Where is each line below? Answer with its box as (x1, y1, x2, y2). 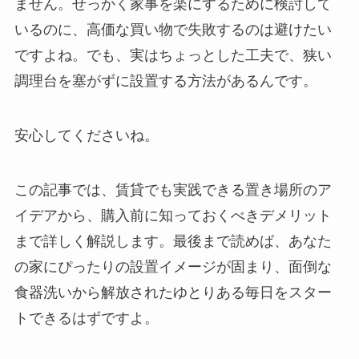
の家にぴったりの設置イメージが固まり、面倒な (14, 258, 332, 275)
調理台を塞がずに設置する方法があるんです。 (14, 73, 317, 90)
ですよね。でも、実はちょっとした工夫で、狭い (14, 47, 332, 64)
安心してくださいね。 (14, 127, 159, 144)
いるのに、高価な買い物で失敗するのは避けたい (14, 22, 332, 38)
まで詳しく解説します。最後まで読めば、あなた (14, 232, 332, 249)
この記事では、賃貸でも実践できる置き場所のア (14, 181, 332, 198)
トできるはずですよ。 (14, 309, 159, 326)
